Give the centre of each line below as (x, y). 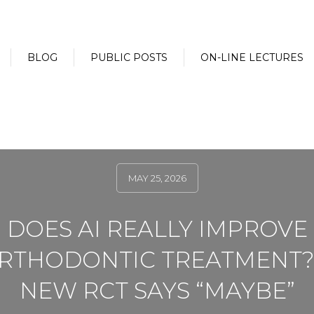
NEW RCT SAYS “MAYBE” (157, 291)
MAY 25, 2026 (157, 178)
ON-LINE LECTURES (252, 57)
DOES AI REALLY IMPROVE (157, 229)
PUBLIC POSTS (129, 57)
